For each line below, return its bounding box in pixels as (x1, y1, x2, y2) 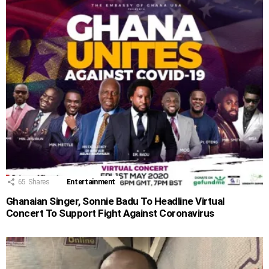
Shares (28, 178, 50, 187)
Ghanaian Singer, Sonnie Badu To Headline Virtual (6, 195, 225, 208)
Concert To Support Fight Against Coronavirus (6, 207, 214, 220)
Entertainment (66, 178, 116, 187)
